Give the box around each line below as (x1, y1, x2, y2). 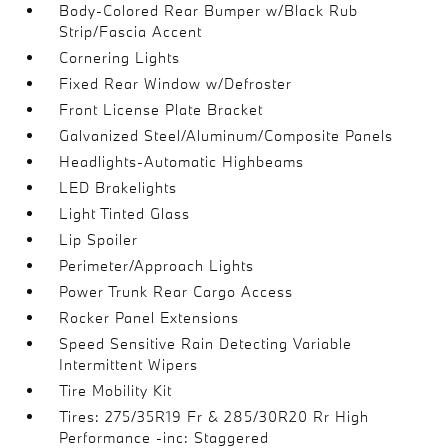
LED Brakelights (59, 178, 178, 197)
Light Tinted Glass (59, 204, 191, 223)
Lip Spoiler (59, 230, 139, 249)
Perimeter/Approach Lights (59, 256, 255, 275)
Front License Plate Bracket (59, 100, 264, 119)
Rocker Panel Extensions (59, 308, 240, 327)
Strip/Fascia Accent (59, 22, 203, 41)
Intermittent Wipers (59, 355, 199, 374)
